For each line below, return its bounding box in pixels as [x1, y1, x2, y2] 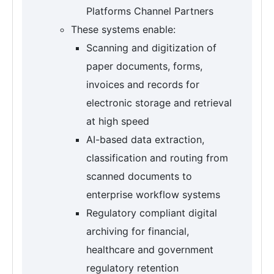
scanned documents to [86, 170, 192, 183]
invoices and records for [86, 78, 199, 91]
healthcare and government [86, 243, 213, 256]
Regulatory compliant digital [86, 207, 217, 220]
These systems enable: [71, 23, 176, 36]
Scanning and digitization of [86, 42, 217, 54]
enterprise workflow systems [86, 188, 220, 201]
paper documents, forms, [86, 60, 202, 73]
